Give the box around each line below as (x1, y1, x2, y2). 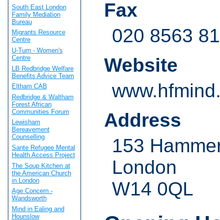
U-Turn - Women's (11, 46, 63, 54)
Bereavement (11, 126, 50, 134)
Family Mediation (11, 10, 60, 18)
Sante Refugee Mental (11, 144, 75, 152)
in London (11, 176, 39, 184)
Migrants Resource (11, 28, 65, 36)
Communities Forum (11, 108, 69, 115)
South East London (11, 3, 66, 11)
